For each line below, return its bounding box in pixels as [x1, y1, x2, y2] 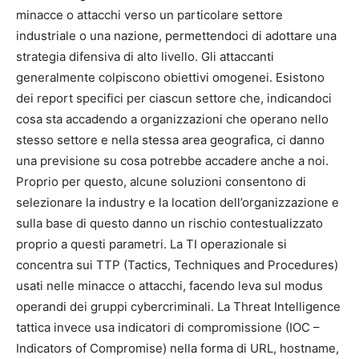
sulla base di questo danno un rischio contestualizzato [16, 216, 323, 231]
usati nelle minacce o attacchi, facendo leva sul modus [16, 278, 323, 293]
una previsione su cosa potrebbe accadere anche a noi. [16, 153, 329, 168]
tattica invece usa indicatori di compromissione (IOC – [16, 320, 320, 335]
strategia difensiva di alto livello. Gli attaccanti [16, 49, 274, 64]
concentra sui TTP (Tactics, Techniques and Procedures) [16, 257, 338, 272]
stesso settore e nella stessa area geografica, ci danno [16, 132, 325, 147]
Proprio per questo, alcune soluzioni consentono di [16, 174, 306, 189]
